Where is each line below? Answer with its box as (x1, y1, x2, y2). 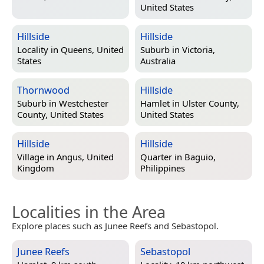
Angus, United (57, 151, 114, 163)
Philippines (140, 162, 185, 174)
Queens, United (61, 44, 124, 56)
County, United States (17, 108, 104, 121)
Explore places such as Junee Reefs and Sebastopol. (12, 219, 219, 232)
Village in (17, 151, 57, 163)
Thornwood (17, 82, 70, 97)
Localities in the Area (12, 200, 166, 223)
